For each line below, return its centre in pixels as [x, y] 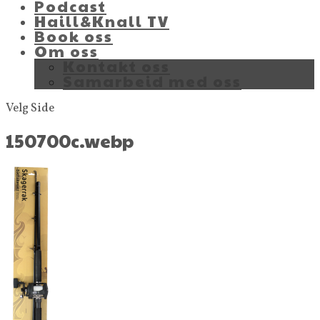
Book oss [74, 36]
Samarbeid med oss [152, 81]
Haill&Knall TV [102, 21]
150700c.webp [70, 140]
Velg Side [30, 108]
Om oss [66, 51]
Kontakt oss [116, 66]
